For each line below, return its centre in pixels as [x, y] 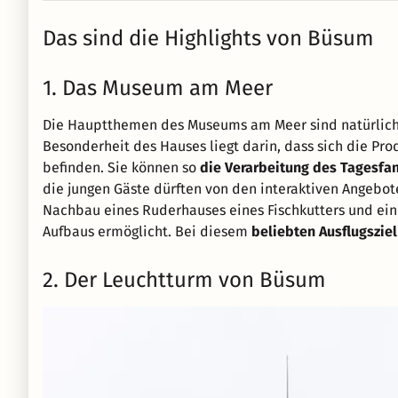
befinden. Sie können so [121, 167]
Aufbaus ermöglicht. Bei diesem [147, 231]
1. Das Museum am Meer [158, 88]
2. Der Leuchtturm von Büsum [184, 280]
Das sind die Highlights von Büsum [208, 38]
